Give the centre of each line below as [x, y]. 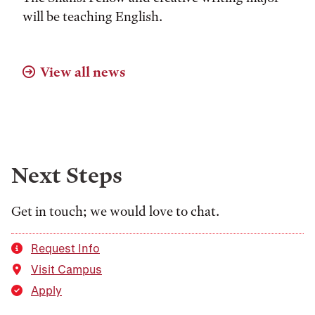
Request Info [65, 247]
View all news [83, 72]
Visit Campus [66, 269]
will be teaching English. [92, 16]
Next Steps [67, 175]
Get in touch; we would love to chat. [115, 211]
